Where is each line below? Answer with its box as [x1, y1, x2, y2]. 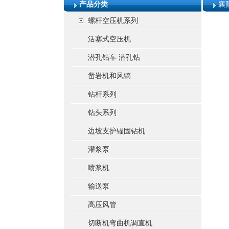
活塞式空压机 [88, 35, 131, 43]
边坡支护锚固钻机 [88, 127, 145, 135]
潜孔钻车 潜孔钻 [88, 54, 140, 61]
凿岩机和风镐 [88, 72, 131, 80]
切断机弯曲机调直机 [88, 219, 152, 227]
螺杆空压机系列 [88, 17, 138, 25]
